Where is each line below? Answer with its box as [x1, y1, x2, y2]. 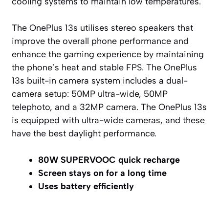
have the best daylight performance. [12, 128, 156, 139]
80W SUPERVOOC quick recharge [38, 154, 180, 165]
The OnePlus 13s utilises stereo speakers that [12, 22, 193, 33]
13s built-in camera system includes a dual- [12, 75, 188, 86]
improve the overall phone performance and [12, 35, 189, 46]
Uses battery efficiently [38, 180, 134, 192]
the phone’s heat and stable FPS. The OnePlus [12, 62, 197, 73]
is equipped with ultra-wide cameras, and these [12, 114, 205, 126]
